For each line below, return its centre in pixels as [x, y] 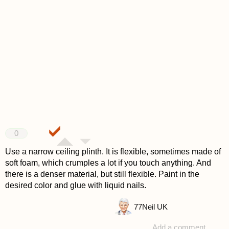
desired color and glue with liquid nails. [75, 185]
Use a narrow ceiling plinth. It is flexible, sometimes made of [113, 151]
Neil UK [155, 207]
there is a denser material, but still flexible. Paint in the [102, 174]
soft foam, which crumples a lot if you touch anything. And [108, 163]
